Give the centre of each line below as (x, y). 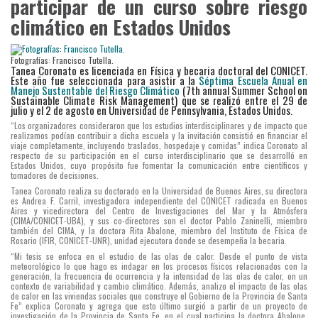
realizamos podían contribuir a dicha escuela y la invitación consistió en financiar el (159, 135)
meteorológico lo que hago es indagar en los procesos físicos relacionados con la (159, 265)
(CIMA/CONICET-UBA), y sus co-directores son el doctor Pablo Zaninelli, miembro (159, 220)
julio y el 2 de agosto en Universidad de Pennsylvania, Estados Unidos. (152, 110)
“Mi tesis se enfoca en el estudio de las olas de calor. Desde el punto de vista (159, 256)
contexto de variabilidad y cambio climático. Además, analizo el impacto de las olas (159, 285)
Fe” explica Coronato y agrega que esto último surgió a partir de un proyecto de (159, 305)
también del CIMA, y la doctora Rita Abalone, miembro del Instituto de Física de (159, 230)
